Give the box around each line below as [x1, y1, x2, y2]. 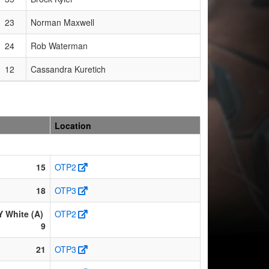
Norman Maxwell [31, 16, 94, 28]
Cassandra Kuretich [31, 62, 106, 75]
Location [55, 119, 91, 131]
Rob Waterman [31, 39, 88, 52]
